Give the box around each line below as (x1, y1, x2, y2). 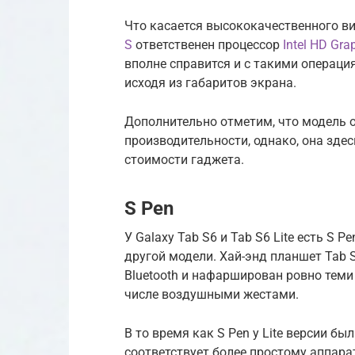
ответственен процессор (132, 36, 283, 52)
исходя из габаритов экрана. (124, 74, 296, 90)
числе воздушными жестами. (124, 286, 299, 302)
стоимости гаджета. (124, 151, 244, 167)
